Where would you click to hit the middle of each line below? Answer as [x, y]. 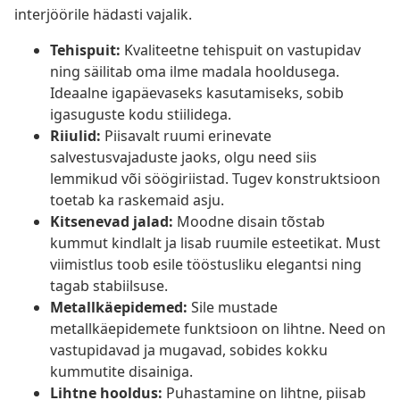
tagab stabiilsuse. [109, 286]
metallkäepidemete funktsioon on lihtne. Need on [218, 329]
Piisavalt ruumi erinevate [186, 136]
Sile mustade [233, 308]
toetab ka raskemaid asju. [137, 200]
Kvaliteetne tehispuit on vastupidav [241, 50]
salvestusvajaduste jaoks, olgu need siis [183, 158]
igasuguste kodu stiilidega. [141, 115]
